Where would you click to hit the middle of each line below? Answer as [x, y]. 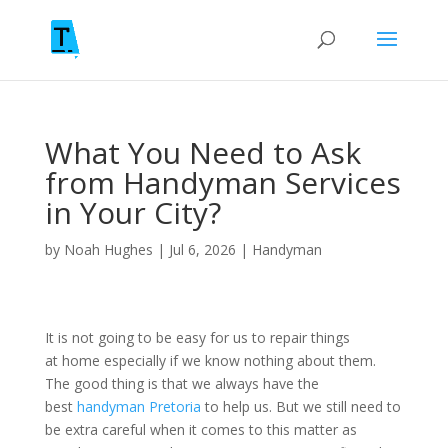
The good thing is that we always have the [181, 383]
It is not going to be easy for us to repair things [197, 337]
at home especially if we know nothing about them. [210, 360]
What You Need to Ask [202, 152]
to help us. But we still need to [300, 406]
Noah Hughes [108, 249]
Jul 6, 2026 [202, 249]
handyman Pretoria [138, 406]
